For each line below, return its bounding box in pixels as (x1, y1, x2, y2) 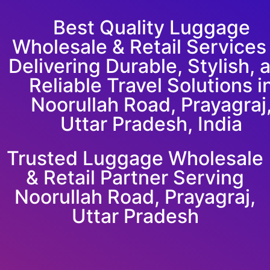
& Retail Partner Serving (26, 166, 244, 189)
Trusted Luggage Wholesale (7, 146, 263, 170)
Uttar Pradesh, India (60, 112, 243, 136)
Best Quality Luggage (52, 16, 250, 39)
